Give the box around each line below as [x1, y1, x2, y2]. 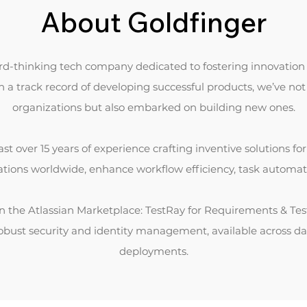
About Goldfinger [40, 5, 267, 39]
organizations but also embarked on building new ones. [12, 101, 295, 114]
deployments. [119, 245, 188, 258]
